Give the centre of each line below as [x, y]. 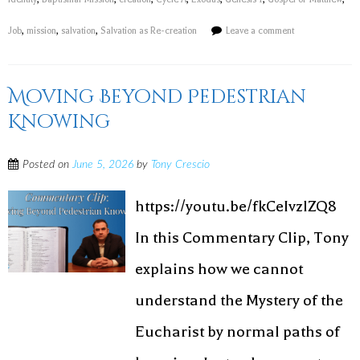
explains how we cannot [219, 269]
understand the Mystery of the [239, 300]
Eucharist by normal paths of [238, 331]
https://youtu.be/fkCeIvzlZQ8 [236, 206]
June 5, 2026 [103, 165]
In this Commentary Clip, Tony [242, 237]
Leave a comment [260, 31]
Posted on [47, 165]
